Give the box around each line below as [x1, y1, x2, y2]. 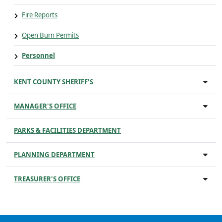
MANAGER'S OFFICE [14, 102, 76, 111]
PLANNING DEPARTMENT [14, 150, 95, 159]
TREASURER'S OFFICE [14, 174, 80, 183]
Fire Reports [22, 10, 57, 19]
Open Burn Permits [22, 31, 79, 40]
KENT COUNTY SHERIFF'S [14, 77, 93, 86]
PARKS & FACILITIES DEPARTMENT [14, 126, 121, 135]
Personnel [22, 51, 55, 60]
